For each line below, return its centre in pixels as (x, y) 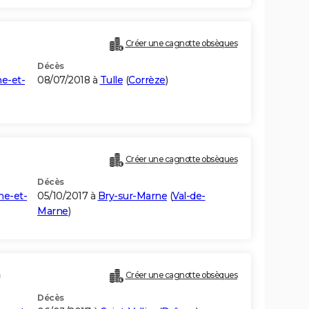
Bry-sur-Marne (132, 196)
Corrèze (147, 80)
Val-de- (189, 196)
